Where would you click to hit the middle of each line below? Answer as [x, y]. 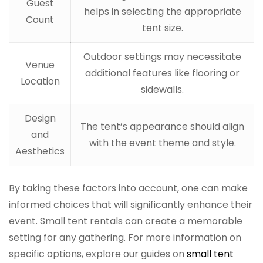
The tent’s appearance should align [162, 127]
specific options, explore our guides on [98, 254]
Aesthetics [40, 151]
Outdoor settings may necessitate [162, 57]
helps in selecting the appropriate [162, 12]
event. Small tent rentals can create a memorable [126, 221]
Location [40, 82]
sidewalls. [162, 90]
